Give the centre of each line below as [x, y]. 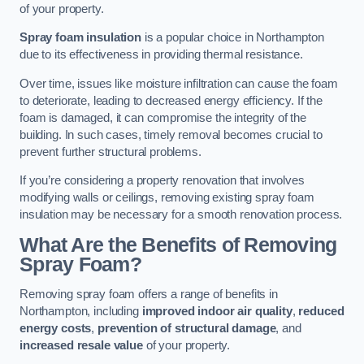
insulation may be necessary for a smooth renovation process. [181, 215]
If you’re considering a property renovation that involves [162, 181]
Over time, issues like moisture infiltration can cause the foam [179, 83]
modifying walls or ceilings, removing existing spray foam [167, 198]
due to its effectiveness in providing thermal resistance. [161, 55]
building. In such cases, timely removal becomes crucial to [171, 134]
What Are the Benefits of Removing [178, 245]
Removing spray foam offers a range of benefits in [149, 295]
